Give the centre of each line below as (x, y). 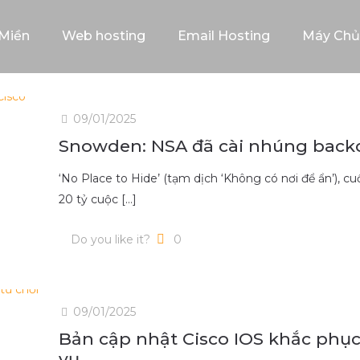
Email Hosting (224, 36)
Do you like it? (110, 239)
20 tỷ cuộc (88, 199)
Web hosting (104, 36)
